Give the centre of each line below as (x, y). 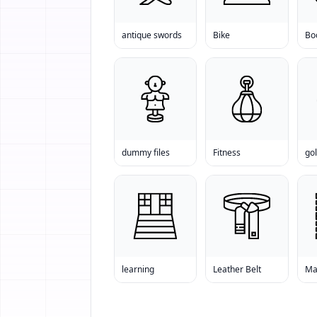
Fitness (227, 152)
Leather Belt (237, 269)
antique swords (152, 35)
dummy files (146, 152)
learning (138, 269)
